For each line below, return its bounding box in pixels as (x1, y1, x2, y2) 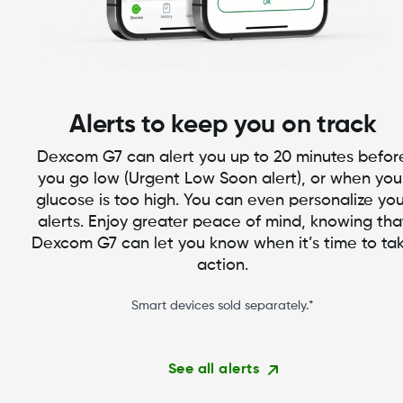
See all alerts (167, 363, 260, 378)
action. (197, 257, 249, 274)
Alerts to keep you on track (69, 112, 377, 139)
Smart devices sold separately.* (131, 300, 315, 313)
